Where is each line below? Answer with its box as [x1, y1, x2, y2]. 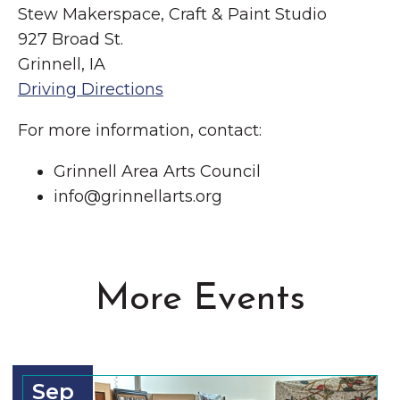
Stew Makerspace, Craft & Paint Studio [18, 4, 327, 25]
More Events [95, 280, 305, 320]
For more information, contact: [18, 121, 262, 141]
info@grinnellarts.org [54, 187, 222, 207]
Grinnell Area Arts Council [54, 162, 261, 182]
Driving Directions [18, 79, 163, 100]
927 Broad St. [18, 29, 123, 50]
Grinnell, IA [18, 54, 105, 75]
